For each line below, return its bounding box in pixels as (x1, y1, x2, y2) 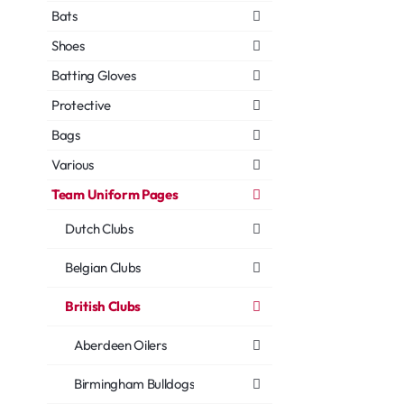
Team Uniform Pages (51, 186, 179, 203)
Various (51, 156, 94, 173)
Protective (51, 96, 111, 114)
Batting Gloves (51, 67, 136, 84)
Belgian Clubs (65, 259, 142, 276)
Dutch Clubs (65, 220, 133, 237)
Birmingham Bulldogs (74, 375, 195, 392)
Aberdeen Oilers (74, 336, 167, 353)
